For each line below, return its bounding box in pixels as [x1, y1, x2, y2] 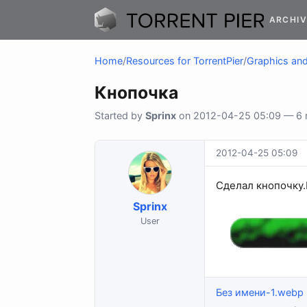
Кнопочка [95, 82, 178, 103]
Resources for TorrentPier [126, 55, 243, 67]
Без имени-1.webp [216, 286, 304, 298]
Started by [95, 110, 145, 122]
